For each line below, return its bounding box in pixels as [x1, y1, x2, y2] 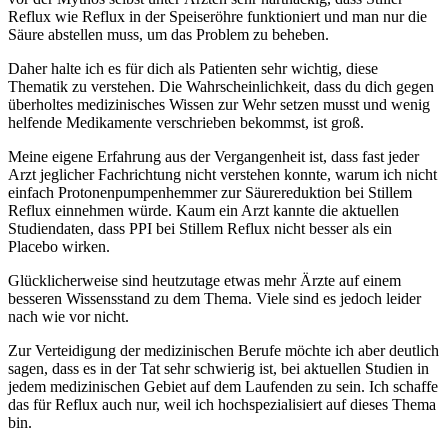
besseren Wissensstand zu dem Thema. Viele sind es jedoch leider [8, 290, 421, 308]
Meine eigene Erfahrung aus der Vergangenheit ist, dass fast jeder [8, 148, 419, 166]
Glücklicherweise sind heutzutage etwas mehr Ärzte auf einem [8, 272, 401, 290]
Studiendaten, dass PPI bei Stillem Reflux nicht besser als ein [8, 220, 392, 238]
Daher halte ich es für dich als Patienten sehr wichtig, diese [8, 60, 378, 78]
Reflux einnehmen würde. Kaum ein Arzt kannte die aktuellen [8, 202, 399, 220]
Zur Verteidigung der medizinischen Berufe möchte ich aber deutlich [8, 342, 439, 360]
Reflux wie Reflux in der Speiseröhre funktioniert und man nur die [8, 8, 427, 26]
